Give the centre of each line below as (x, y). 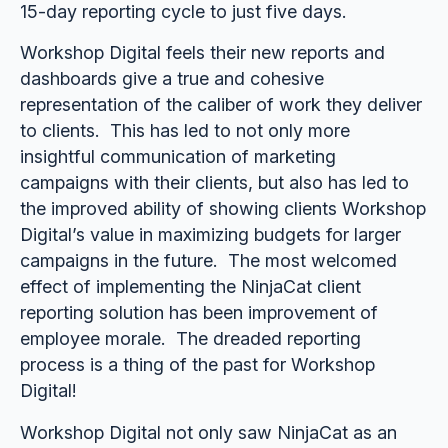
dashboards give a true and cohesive (171, 79)
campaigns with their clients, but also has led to (214, 183)
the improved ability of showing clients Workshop (222, 209)
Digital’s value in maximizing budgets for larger (210, 235)
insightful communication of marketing (177, 157)
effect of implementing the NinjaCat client (190, 287)
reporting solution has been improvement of (198, 313)
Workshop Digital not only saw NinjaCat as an (208, 433)
